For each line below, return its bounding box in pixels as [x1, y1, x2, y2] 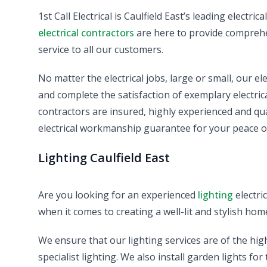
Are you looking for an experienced [38, 188, 198, 201]
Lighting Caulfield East [38, 149, 170, 166]
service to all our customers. [38, 42, 163, 56]
